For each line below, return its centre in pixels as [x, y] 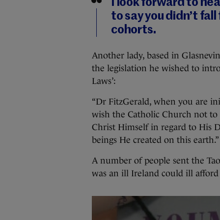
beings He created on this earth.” [155, 140]
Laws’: [104, 81]
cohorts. [134, 30]
